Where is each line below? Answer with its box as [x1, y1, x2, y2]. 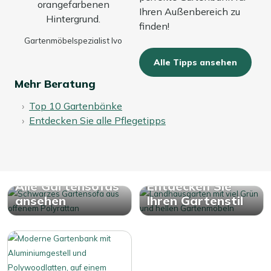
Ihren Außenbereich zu [139, 5, 240, 18]
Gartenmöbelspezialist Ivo [24, 35, 122, 45]
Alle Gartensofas [15, 178, 119, 194]
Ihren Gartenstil [147, 192, 243, 208]
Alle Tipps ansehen [154, 56, 237, 68]
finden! [139, 19, 169, 32]
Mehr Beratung [15, 76, 96, 91]
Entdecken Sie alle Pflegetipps [29, 114, 166, 126]
